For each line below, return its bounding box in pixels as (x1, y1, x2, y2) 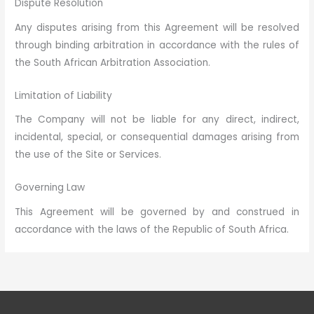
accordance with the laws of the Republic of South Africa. (15, 222, 289, 236)
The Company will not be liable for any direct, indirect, (15, 113, 299, 127)
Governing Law (15, 181, 86, 195)
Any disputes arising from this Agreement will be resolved (15, 20, 299, 34)
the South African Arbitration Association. (15, 55, 211, 69)
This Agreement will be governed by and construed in (15, 205, 299, 219)
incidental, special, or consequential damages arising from (15, 130, 299, 144)
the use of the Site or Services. (15, 148, 162, 162)
